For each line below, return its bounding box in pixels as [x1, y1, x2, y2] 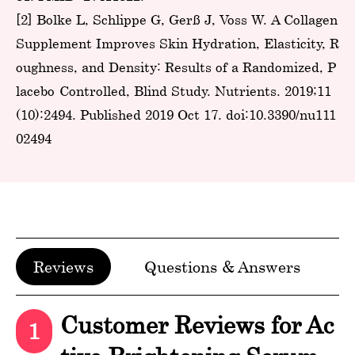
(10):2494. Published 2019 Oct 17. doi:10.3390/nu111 [16, 105, 336, 123]
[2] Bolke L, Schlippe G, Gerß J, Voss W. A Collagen [16, 10, 338, 28]
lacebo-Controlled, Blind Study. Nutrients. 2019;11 [16, 82, 331, 99]
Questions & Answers [144, 257, 300, 276]
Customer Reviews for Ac [60, 310, 334, 338]
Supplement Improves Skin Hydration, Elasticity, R [16, 34, 339, 52]
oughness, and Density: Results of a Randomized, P [16, 58, 336, 75]
